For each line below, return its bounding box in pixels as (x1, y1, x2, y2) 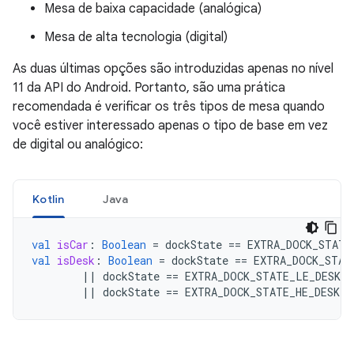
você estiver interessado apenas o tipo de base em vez (13, 118, 328, 134)
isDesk (57, 253, 95, 268)
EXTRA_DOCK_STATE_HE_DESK (185, 284, 340, 299)
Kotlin (32, 192, 65, 206)
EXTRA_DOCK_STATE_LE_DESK (185, 269, 341, 284)
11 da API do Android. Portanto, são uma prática (13, 80, 285, 96)
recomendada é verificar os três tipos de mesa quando (13, 99, 325, 115)
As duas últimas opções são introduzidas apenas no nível (13, 61, 333, 77)
